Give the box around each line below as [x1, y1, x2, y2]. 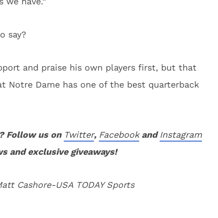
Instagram [160, 129, 202, 140]
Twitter [64, 129, 94, 140]
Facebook [99, 129, 139, 140]
